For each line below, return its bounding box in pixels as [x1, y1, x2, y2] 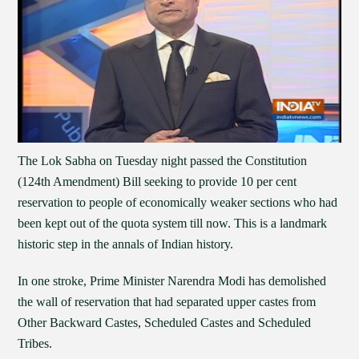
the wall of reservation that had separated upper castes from [18, 295, 317, 309]
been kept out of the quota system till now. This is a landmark [18, 216, 328, 230]
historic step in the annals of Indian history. [18, 237, 234, 251]
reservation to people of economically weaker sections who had [18, 196, 338, 209]
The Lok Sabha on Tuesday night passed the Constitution [18, 154, 308, 167]
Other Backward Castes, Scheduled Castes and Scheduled [18, 316, 312, 329]
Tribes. [18, 337, 53, 350]
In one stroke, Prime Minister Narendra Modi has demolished [18, 274, 327, 288]
